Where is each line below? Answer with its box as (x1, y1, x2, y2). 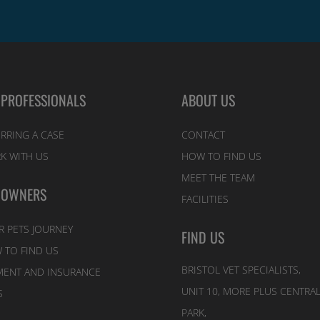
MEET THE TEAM (181, 170, 255, 184)
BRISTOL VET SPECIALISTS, (181, 262, 301, 276)
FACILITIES (181, 191, 229, 206)
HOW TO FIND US (181, 149, 261, 163)
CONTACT (181, 127, 225, 141)
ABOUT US (181, 89, 235, 111)
